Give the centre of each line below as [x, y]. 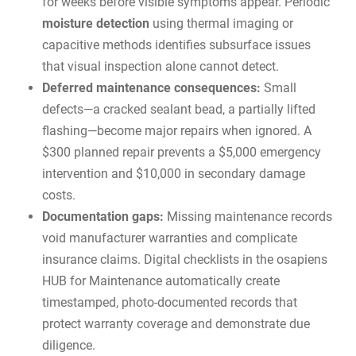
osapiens [302, 260]
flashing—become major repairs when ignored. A [177, 131]
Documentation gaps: [103, 217]
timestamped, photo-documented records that [170, 303]
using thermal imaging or [222, 24]
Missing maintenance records [248, 217]
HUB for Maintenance [103, 281]
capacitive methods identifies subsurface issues [177, 45]
